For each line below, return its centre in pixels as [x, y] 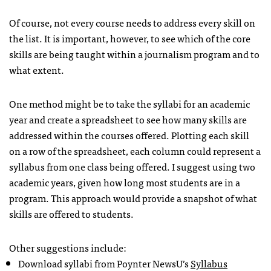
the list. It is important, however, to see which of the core [130, 38]
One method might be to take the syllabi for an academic [129, 103]
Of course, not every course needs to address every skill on [132, 22]
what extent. [37, 69]
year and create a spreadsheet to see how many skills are [128, 119]
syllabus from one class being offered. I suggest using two [132, 166]
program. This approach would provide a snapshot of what [133, 198]
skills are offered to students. [71, 213]
